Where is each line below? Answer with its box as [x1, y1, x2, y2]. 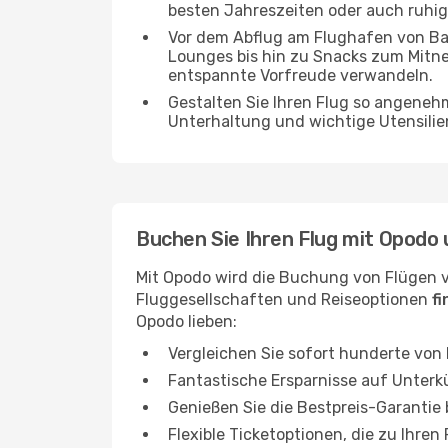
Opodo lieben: [136, 312, 237, 331]
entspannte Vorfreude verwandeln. [168, 66, 433, 85]
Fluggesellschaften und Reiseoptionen [136, 290, 432, 309]
